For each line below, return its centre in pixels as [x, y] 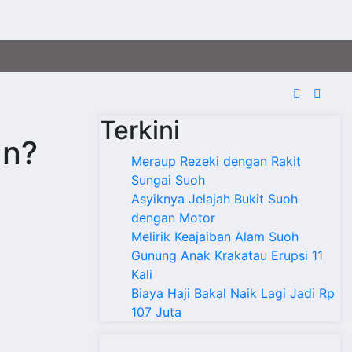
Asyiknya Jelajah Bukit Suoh [214, 199]
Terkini [140, 130]
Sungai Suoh [168, 180]
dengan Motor [173, 218]
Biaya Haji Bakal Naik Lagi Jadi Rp [233, 293]
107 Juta [156, 312]
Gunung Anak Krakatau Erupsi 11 [227, 255]
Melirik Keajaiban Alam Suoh [215, 236]
